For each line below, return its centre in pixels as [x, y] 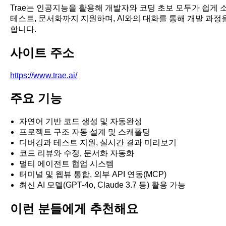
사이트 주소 [42, 53]
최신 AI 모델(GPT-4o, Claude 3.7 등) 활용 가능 [102, 185]
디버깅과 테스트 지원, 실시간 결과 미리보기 [98, 143]
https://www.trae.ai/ [44, 76]
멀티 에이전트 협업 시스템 [67, 164]
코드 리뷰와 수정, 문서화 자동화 [77, 153]
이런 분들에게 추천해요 [74, 208]
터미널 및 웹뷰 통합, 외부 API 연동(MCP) [93, 175]
